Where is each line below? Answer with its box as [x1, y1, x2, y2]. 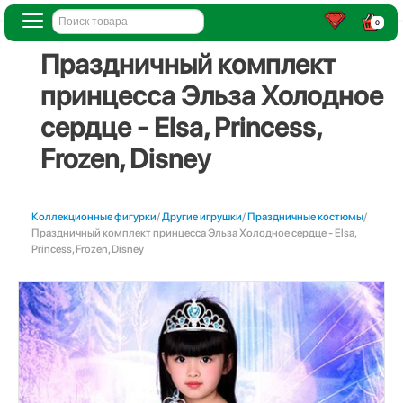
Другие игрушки [162, 210, 242, 223]
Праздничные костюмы [247, 210, 363, 223]
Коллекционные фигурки [31, 210, 157, 223]
